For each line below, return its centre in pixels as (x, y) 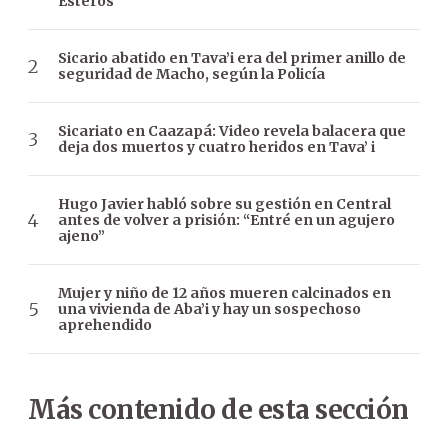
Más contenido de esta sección (218, 410)
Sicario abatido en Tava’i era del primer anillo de (232, 58)
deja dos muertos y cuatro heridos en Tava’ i (216, 147)
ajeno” (81, 236)
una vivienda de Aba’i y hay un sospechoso (209, 309)
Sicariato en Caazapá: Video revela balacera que (232, 131)
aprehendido (105, 325)
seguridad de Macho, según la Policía (191, 74)
